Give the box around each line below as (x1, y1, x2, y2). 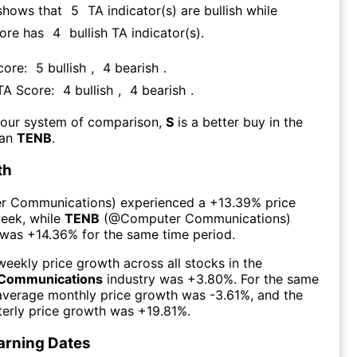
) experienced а (112, 194, 206, 210)
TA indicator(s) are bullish (88, 2, 242, 19)
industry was (103, 270, 183, 287)
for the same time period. (82, 226, 235, 242)
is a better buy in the (178, 114, 303, 131)
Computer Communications (120, 210, 286, 226)
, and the (250, 286, 303, 303)
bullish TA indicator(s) (69, 25, 201, 41)
